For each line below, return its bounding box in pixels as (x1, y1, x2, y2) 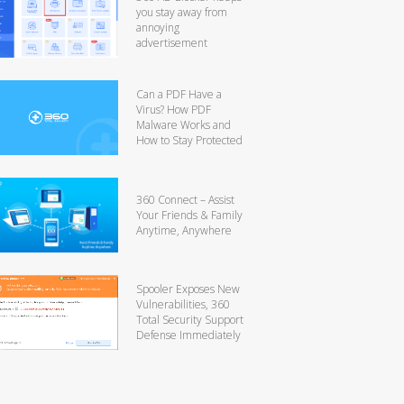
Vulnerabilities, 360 (136, 296, 230, 312)
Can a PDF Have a (136, 86, 222, 102)
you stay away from (136, 4, 227, 20)
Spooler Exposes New (136, 280, 240, 297)
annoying (136, 19, 179, 35)
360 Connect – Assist (136, 191, 234, 207)
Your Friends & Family (136, 207, 243, 223)
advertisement (136, 34, 207, 50)
